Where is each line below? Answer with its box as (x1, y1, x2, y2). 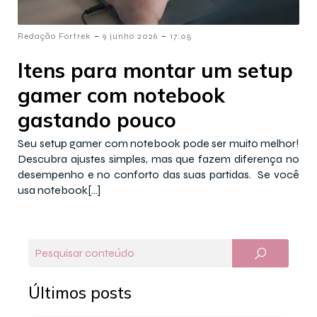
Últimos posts (28, 282, 136, 303)
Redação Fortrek (18, 30, 91, 41)
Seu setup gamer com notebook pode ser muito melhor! (18, 136, 299, 150)
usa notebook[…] (18, 183, 100, 197)
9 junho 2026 (103, 30, 158, 41)
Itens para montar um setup (18, 57, 293, 83)
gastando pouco (18, 106, 182, 132)
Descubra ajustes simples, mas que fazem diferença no (18, 151, 299, 166)
